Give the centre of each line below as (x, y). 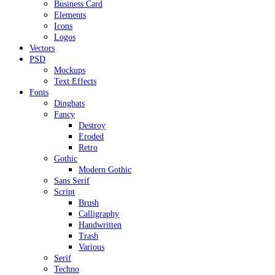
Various (91, 247)
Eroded (91, 136)
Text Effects (75, 81)
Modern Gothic (105, 169)
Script (64, 192)
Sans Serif (72, 180)
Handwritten (100, 225)
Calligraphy (99, 214)
